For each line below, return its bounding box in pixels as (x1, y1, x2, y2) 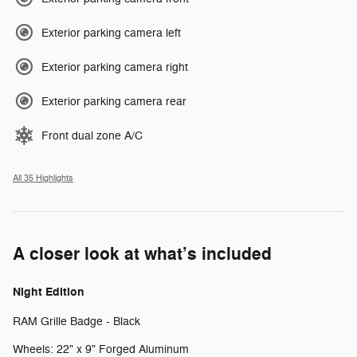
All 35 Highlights (13, 172, 73, 183)
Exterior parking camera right (41, 60, 188, 74)
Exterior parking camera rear (41, 94, 186, 108)
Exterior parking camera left (41, 25, 181, 40)
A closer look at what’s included (13, 242, 272, 265)
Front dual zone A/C (41, 128, 143, 143)
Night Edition (13, 284, 84, 300)
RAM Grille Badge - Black (13, 314, 140, 328)
